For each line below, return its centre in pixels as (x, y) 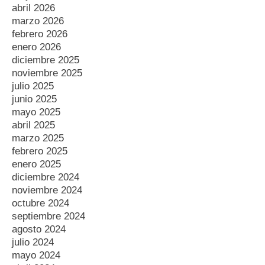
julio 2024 (33, 242)
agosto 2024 (39, 229)
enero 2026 (36, 47)
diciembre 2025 (46, 60)
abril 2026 (33, 8)
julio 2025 (33, 86)
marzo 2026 (38, 21)
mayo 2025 (36, 112)
